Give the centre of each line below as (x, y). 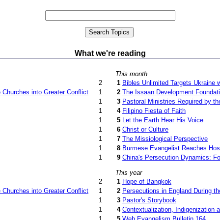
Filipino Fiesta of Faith (154, 111)
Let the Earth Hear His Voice (163, 120)
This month (131, 74)
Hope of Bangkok (147, 182)
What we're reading (110, 53)
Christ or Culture (145, 129)
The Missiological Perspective (165, 139)
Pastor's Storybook (149, 200)
